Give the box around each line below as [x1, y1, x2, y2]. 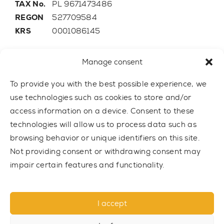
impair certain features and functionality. [10, 160, 164, 170]
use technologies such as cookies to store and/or [10, 92, 191, 102]
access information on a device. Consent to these [10, 106, 194, 116]
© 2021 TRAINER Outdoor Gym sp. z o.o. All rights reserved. [15, 210, 195, 218]
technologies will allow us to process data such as [10, 119, 196, 129]
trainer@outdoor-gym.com [52, 49, 152, 60]
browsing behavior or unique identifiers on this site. [10, 133, 199, 143]
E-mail [15, 49, 40, 60]
